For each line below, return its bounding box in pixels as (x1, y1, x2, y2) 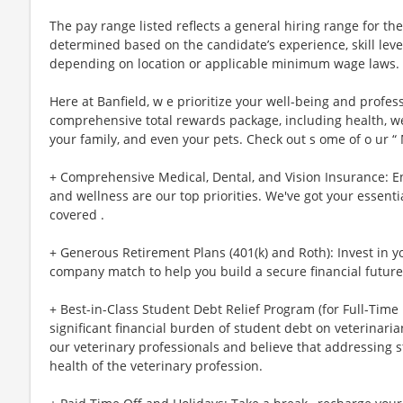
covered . (49, 205, 104, 223)
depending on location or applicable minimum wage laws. (49, 54, 399, 72)
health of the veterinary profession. (49, 356, 263, 374)
